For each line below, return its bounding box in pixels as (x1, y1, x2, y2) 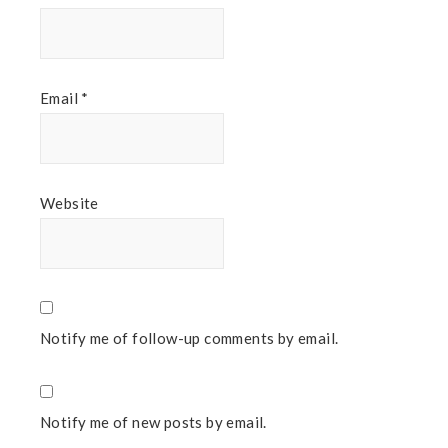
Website (40, 194, 99, 213)
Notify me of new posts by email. (40, 413, 267, 432)
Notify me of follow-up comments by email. (40, 329, 339, 348)
